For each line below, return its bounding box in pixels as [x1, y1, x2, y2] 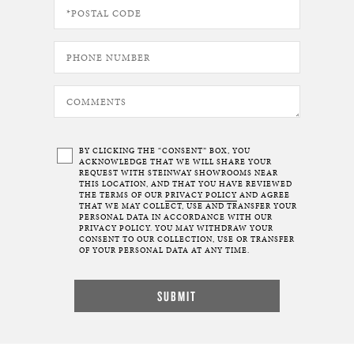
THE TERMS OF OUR [79, 190, 165, 201]
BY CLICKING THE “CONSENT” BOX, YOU [79, 145, 250, 156]
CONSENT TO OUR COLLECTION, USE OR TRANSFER [79, 234, 295, 245]
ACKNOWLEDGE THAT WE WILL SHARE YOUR [79, 156, 272, 168]
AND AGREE [237, 190, 290, 201]
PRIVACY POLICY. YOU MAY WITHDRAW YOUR [79, 223, 273, 234]
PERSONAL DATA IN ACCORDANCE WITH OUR [79, 212, 273, 223]
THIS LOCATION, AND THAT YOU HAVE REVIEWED [79, 179, 292, 190]
